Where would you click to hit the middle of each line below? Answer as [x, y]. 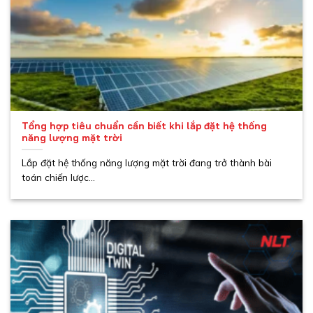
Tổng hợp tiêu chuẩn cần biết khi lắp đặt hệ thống [145, 126]
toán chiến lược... [59, 177]
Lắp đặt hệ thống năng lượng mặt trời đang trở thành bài [147, 163]
